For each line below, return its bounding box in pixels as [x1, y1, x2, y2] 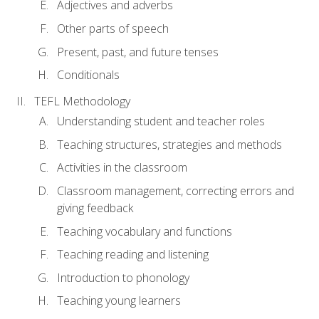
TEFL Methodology [34, 93, 130, 110]
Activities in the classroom [57, 159, 187, 176]
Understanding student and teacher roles [57, 113, 265, 130]
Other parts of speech [57, 21, 169, 37]
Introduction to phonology [57, 269, 189, 286]
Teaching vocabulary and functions [57, 223, 232, 239]
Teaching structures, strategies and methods [57, 136, 282, 152]
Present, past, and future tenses [57, 43, 219, 60]
